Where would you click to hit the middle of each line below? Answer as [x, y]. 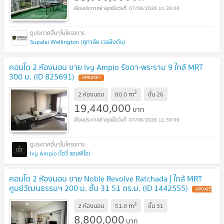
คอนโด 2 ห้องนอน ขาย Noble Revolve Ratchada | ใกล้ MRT [105, 179]
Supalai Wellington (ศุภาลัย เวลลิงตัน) [78, 42]
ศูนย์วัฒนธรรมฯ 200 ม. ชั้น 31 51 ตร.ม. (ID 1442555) [98, 188]
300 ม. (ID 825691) [42, 77]
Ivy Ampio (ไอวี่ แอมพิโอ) [60, 153]
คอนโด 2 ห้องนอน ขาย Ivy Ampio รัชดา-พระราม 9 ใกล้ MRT [106, 67]
